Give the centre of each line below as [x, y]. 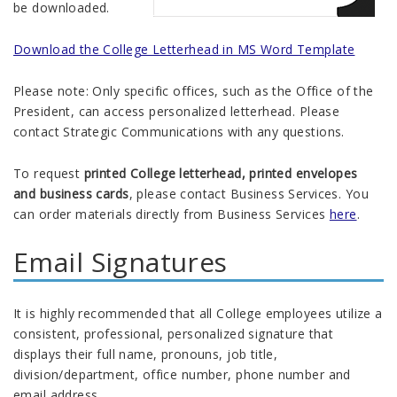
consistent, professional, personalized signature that [174, 333]
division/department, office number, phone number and [182, 374]
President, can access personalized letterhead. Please [177, 111]
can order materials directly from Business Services [171, 214]
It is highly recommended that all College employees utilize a [198, 313]
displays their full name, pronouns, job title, [146, 354]
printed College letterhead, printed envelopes [221, 173]
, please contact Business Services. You [249, 193]
